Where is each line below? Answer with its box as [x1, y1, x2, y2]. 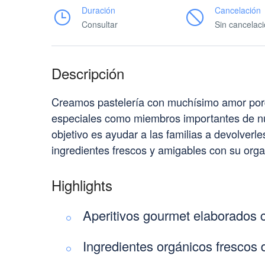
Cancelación [215, 4, 261, 16]
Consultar [82, 18, 118, 30]
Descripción [51, 63, 124, 83]
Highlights [51, 174, 112, 195]
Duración [82, 4, 115, 16]
